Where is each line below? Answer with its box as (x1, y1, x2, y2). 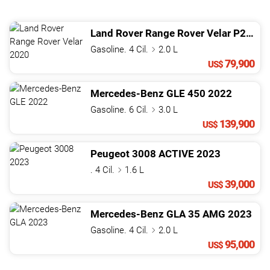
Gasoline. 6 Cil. (90, 104, 151, 116)
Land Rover (90, 27, 143, 40)
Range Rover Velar (145, 27, 231, 40)
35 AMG (188, 208, 225, 221)
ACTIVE (159, 148, 194, 160)
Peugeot (90, 148, 130, 160)
